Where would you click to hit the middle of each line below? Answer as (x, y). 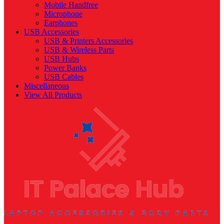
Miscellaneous (46, 85)
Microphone (63, 13)
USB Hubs (61, 58)
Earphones (61, 22)
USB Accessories (51, 31)
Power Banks (65, 67)
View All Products (53, 94)
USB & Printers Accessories (88, 40)
